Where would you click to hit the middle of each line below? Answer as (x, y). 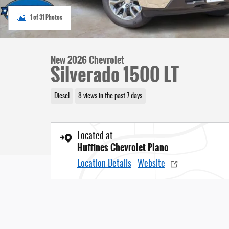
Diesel (62, 96)
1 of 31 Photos (46, 17)
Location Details (104, 164)
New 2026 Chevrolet (87, 60)
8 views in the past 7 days (110, 96)
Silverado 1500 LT (115, 75)
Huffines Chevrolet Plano (123, 147)
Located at (95, 136)
